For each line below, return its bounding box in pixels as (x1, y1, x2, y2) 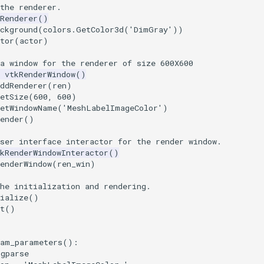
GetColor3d (76, 24, 124, 35)
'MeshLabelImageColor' (62, 103, 163, 114)
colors (43, 24, 71, 35)
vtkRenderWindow (5, 69, 75, 80)
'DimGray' (129, 24, 173, 35)
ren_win (57, 159, 90, 170)
